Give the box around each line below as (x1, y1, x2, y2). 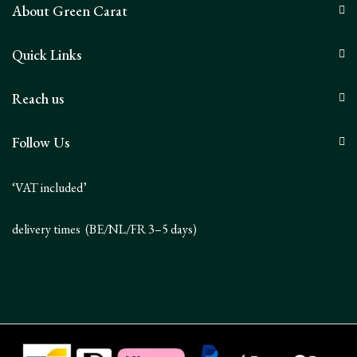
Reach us (12, 88, 64, 108)
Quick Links (12, 45, 81, 64)
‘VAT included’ (12, 178, 87, 196)
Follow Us (12, 132, 69, 151)
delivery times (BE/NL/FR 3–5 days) (12, 220, 197, 237)
